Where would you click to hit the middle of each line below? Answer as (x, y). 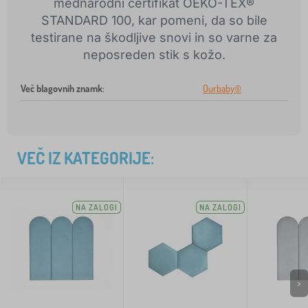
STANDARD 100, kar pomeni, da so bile (154, 21)
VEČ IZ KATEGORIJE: (86, 158)
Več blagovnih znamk (62, 89)
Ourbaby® (222, 89)
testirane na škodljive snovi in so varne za (154, 38)
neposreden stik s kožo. (154, 55)
